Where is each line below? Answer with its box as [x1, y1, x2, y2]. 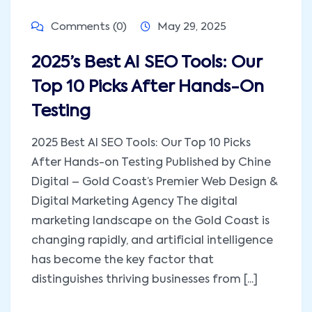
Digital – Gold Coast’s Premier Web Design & [31, 176, 278, 188]
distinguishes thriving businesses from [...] [31, 274, 258, 286]
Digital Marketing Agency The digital [31, 196, 237, 208]
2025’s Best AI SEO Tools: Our [31, 54, 262, 71]
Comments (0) [48, 21, 127, 32]
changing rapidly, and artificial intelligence [31, 235, 273, 247]
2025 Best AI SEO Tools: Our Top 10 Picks [31, 137, 251, 149]
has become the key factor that [31, 254, 214, 266]
